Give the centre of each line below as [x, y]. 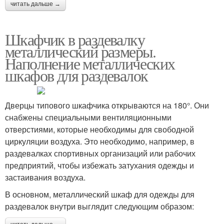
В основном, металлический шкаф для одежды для [100, 194]
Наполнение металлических [90, 63]
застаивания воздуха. [45, 177]
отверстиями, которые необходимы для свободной [99, 129]
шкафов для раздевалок [76, 75]
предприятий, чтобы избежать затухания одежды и [99, 165]
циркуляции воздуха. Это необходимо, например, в [100, 141]
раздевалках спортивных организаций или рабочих [100, 153]
